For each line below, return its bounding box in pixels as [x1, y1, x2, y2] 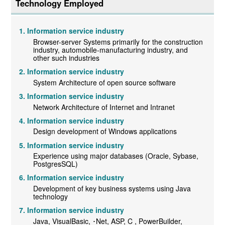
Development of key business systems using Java [33, 183, 191, 193]
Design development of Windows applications [33, 126, 177, 137]
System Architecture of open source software [33, 77, 176, 87]
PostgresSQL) [33, 159, 78, 169]
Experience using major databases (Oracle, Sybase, [33, 151, 199, 161]
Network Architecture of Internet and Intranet [33, 101, 175, 112]
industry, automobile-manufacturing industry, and [33, 45, 188, 55]
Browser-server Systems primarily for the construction [33, 37, 203, 47]
